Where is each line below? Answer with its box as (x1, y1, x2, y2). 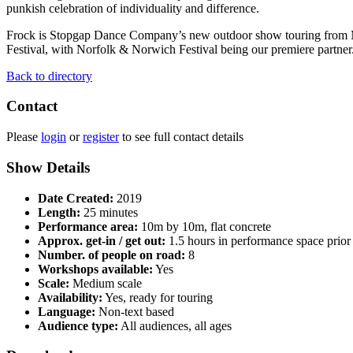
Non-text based (95, 304, 174, 318)
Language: (38, 304, 95, 318)
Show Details (6, 158, 90, 176)
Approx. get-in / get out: (38, 233, 165, 247)
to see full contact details (119, 130, 243, 144)
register (83, 130, 119, 144)
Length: (38, 205, 80, 219)
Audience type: (38, 318, 118, 333)
